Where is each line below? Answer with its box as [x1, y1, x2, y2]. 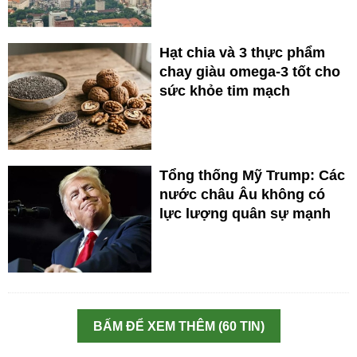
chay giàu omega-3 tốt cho [159, 63, 340, 80]
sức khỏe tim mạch [159, 82, 290, 99]
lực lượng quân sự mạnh [159, 205, 331, 222]
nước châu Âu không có [159, 186, 325, 202]
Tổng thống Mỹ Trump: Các [159, 167, 345, 183]
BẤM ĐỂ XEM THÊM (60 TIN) [92, 319, 265, 333]
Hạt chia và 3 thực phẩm [159, 44, 325, 61]
